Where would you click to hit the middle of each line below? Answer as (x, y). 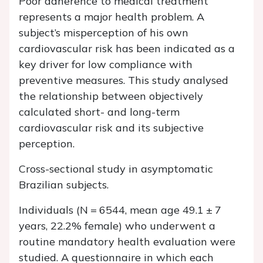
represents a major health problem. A (112, 17)
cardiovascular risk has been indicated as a (127, 49)
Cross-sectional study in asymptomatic (116, 169)
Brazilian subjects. (64, 185)
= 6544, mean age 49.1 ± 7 (155, 210)
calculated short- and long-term (99, 112)
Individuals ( (49, 210)
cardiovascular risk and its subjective (111, 128)
